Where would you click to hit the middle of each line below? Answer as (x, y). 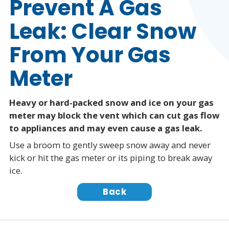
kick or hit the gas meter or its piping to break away (110, 158)
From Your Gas (90, 55)
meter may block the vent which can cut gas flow (114, 115)
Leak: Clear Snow (102, 32)
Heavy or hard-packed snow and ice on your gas (111, 102)
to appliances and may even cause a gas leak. (106, 128)
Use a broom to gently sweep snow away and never (110, 145)
